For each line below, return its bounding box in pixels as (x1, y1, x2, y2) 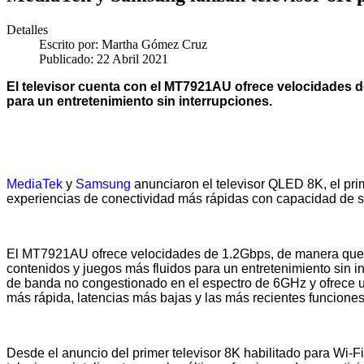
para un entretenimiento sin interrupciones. (6, 93, 272, 108)
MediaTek (6, 176, 63, 191)
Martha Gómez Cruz (102, 37, 207, 51)
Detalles (6, 22, 48, 37)
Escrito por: (39, 37, 102, 51)
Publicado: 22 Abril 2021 (39, 51, 168, 66)
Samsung (76, 176, 131, 191)
